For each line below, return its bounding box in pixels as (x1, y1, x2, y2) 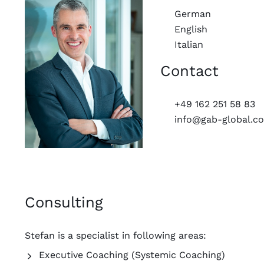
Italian (174, 38, 203, 50)
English (174, 23, 207, 35)
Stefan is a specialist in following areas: (25, 230, 206, 242)
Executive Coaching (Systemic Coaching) (39, 249, 225, 261)
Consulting (25, 193, 103, 212)
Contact (160, 62, 219, 80)
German (174, 8, 211, 20)
